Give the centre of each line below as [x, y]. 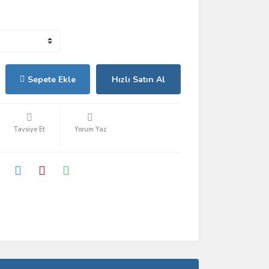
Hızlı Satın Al [138, 79]
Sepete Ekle [51, 79]
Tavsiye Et [29, 129]
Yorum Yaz [90, 129]
